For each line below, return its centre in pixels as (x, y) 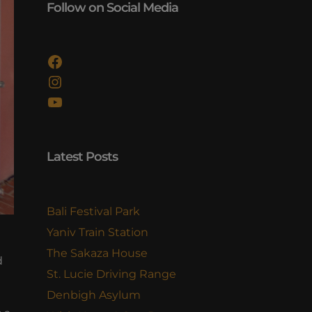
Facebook (87, 61)
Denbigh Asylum (94, 295)
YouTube (83, 101)
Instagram (89, 81)
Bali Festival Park (93, 211)
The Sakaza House (97, 253)
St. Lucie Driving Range (111, 274)
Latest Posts (82, 157)
